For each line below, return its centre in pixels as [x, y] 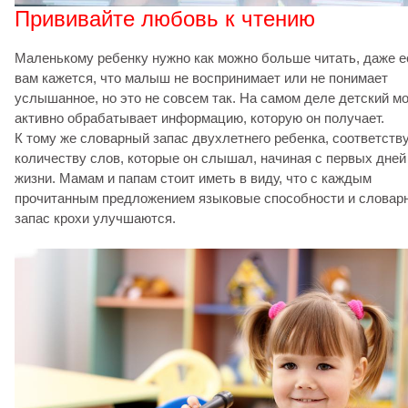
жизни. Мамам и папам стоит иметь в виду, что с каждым [193, 178]
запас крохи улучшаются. [95, 218]
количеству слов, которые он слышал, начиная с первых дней [210, 158]
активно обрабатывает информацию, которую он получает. [199, 118]
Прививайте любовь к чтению [165, 19]
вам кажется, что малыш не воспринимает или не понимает [201, 78]
